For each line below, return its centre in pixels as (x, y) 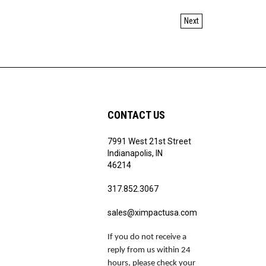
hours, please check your (151, 260)
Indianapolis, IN (135, 150)
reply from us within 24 (149, 247)
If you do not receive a (147, 234)
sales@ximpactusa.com (152, 210)
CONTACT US (136, 112)
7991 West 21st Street (149, 138)
